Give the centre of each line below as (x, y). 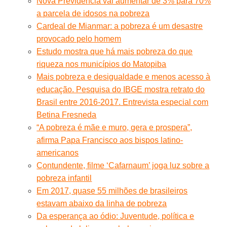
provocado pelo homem (79, 39)
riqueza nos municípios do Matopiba (102, 64)
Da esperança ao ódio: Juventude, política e (116, 216)
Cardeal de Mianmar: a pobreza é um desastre (120, 26)
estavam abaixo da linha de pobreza (102, 203)
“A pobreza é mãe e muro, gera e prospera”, (115, 127)
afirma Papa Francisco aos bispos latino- (110, 140)
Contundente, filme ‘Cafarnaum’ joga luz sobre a (123, 165)
